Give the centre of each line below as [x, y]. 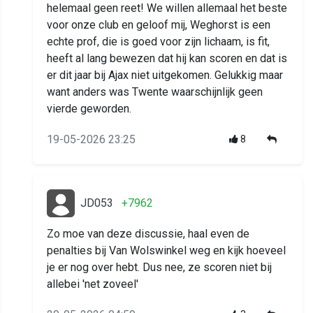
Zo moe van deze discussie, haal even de [148, 234]
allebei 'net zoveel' [93, 284]
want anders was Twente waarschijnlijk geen [155, 92]
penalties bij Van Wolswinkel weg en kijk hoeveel [166, 251]
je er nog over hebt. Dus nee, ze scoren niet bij [159, 268]
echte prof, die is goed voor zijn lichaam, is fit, [158, 42]
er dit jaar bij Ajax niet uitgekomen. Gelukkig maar [165, 75]
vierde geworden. [89, 109]
